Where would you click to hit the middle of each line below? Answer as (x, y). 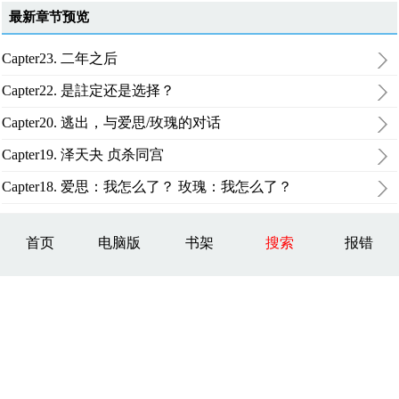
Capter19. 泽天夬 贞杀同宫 (83, 155)
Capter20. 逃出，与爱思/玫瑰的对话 (112, 122)
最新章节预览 (49, 17)
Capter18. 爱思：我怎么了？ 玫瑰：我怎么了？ (147, 187)
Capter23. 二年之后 (60, 58)
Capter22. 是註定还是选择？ (89, 90)
